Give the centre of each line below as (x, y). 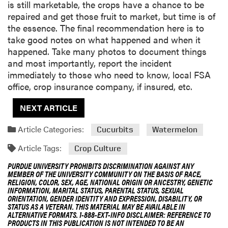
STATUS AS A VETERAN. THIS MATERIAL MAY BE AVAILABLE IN (96, 206)
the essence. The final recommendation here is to (106, 27)
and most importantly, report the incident (90, 63)
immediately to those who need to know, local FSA (109, 74)
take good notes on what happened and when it (104, 39)
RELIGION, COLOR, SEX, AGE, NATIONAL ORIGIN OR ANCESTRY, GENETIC (110, 182)
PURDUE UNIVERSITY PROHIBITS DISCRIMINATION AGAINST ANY (101, 165)
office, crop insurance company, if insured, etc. (100, 86)
